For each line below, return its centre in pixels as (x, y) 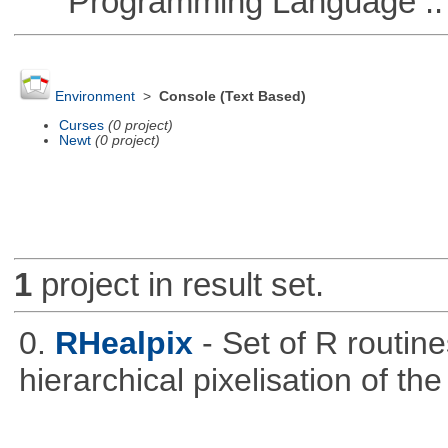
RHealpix (123, 342)
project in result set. (177, 285)
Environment (94, 97)
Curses (81, 125)
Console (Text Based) (232, 97)
